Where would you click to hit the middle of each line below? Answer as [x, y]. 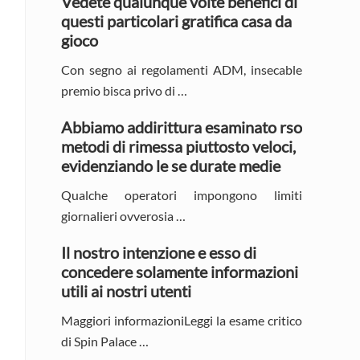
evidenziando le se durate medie [171, 165]
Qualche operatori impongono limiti [182, 194]
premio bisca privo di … [124, 90]
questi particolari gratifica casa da [176, 20]
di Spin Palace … [105, 341]
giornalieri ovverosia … [123, 215]
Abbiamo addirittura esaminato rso [182, 127]
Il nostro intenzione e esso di [159, 252]
